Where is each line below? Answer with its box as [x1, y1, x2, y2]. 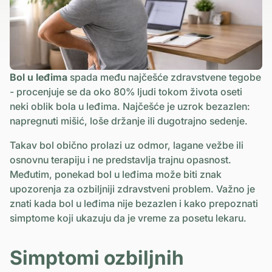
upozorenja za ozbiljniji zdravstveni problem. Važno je [10, 182, 255, 195]
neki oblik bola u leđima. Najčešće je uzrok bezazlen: [10, 100, 250, 112]
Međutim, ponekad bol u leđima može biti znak [10, 168, 222, 180]
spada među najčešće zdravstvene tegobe [67, 70, 261, 83]
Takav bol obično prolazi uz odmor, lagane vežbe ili [10, 138, 243, 151]
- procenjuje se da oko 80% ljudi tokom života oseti [10, 85, 242, 98]
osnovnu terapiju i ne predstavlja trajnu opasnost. [10, 153, 231, 166]
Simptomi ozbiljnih [10, 245, 184, 270]
